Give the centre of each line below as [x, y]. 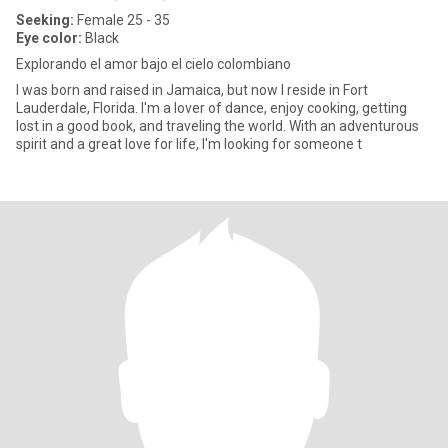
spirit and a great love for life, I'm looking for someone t [189, 144]
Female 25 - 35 [122, 20]
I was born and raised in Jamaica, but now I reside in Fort [192, 90]
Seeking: [45, 20]
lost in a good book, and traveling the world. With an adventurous [217, 126]
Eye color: [49, 38]
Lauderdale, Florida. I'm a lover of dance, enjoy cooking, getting [211, 108]
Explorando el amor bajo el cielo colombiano [153, 64]
